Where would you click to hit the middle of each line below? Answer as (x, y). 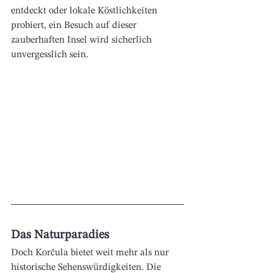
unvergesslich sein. (50, 55)
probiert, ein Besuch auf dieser (75, 25)
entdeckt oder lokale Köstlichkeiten (85, 11)
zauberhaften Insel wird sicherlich (83, 40)
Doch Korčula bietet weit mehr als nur (91, 253)
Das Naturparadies (60, 236)
